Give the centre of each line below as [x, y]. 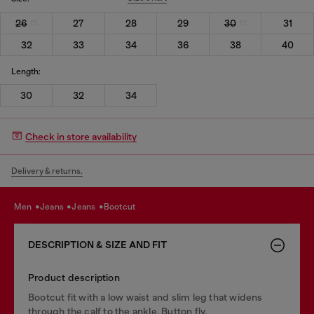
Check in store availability [81, 136]
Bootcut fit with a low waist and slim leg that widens [145, 297]
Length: [26, 71]
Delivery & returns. [47, 171]
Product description [74, 278]
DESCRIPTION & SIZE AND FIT [97, 245]
